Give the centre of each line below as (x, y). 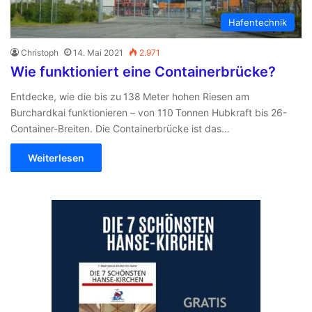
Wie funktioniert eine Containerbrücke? (143, 71)
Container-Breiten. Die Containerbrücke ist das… (120, 128)
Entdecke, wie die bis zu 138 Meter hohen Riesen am (130, 96)
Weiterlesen (56, 157)
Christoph (40, 52)
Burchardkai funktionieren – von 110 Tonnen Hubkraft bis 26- (149, 112)
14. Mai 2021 (98, 52)
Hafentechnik (258, 22)
